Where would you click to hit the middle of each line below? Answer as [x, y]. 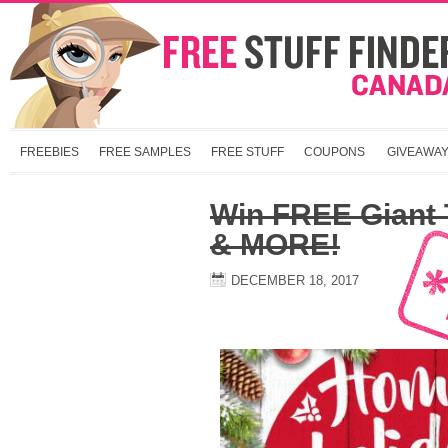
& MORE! [275, 244]
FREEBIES [49, 152]
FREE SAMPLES [145, 152]
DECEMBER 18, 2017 [295, 280]
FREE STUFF [247, 152]
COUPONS [334, 152]
